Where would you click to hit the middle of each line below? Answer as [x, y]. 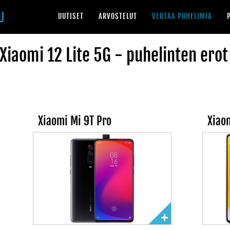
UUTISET [71, 16]
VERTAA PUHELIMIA [182, 16]
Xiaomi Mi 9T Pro [75, 121]
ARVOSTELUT [118, 16]
